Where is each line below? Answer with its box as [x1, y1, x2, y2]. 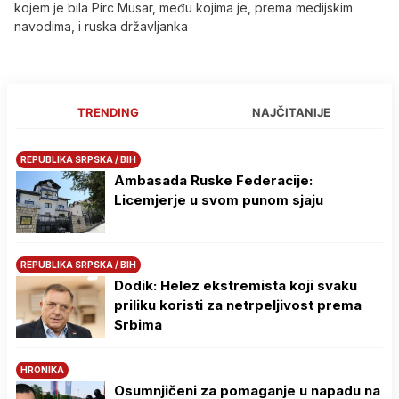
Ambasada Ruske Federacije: [114, 172, 313, 190]
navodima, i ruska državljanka [14, 19, 188, 35]
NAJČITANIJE [252, 105, 330, 120]
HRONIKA [20, 364, 64, 376]
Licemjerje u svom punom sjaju [114, 191, 323, 209]
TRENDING [77, 105, 139, 120]
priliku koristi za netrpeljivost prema [114, 297, 362, 314]
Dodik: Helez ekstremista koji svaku [114, 277, 357, 295]
